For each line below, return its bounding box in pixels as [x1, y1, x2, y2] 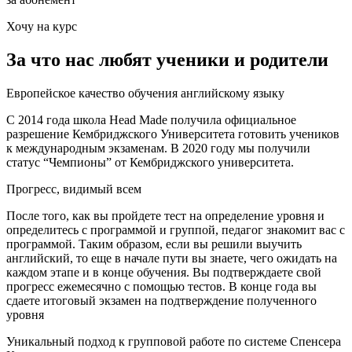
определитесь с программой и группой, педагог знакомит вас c [6, 222, 345, 236]
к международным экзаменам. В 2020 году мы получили [6, 141, 310, 155]
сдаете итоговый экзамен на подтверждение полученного [6, 293, 317, 307]
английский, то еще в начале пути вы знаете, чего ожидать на [6, 251, 337, 265]
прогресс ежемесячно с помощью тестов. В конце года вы [6, 279, 317, 293]
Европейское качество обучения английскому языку [6, 86, 284, 100]
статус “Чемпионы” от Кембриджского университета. [6, 155, 294, 169]
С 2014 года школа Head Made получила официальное [6, 112, 296, 126]
